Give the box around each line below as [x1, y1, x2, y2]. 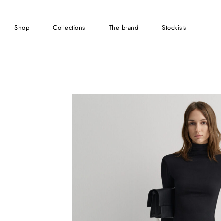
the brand [112, 22, 138, 32]
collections [57, 22, 85, 32]
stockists [165, 22, 186, 32]
